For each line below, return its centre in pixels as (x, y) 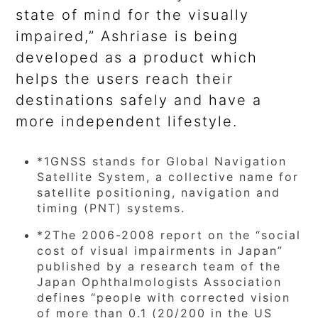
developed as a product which (137, 58)
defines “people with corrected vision (164, 298)
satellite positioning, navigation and (159, 193)
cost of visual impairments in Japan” (160, 251)
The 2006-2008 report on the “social (177, 235)
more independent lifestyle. (127, 122)
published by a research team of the (159, 267)
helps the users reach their (125, 79)
